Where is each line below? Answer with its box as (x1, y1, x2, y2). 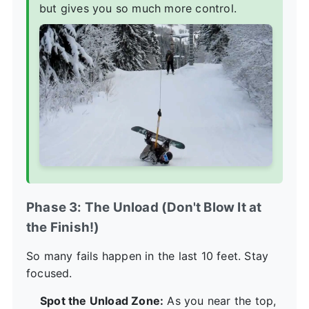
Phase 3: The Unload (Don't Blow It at (26, 199, 262, 215)
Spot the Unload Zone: (40, 293, 164, 308)
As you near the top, (163, 293, 277, 308)
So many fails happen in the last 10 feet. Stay (26, 248, 269, 263)
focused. (26, 266, 72, 280)
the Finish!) (26, 219, 100, 235)
